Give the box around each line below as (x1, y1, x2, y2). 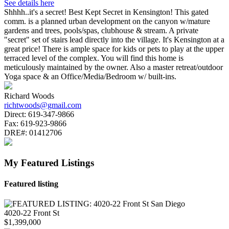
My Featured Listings (4, 157, 94, 168)
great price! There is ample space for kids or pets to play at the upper (4, 44, 224, 53)
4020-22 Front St (4, 209, 59, 218)
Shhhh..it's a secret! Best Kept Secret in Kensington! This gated (4, 7, 209, 16)
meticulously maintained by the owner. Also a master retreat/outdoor (4, 62, 223, 72)
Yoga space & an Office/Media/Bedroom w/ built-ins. (4, 72, 176, 81)
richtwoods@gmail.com (4, 100, 81, 109)
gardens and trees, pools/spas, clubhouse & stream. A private (4, 26, 198, 35)
